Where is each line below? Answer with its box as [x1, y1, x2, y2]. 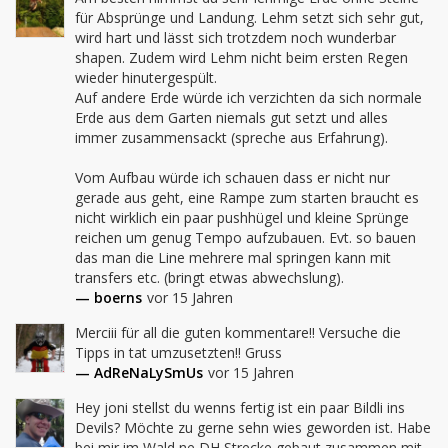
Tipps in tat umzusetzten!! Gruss [75, 343, 282, 362]
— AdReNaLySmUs [75, 363, 203, 382]
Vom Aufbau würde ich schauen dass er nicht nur [75, 168, 390, 187]
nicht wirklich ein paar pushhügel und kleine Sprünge [75, 208, 409, 227]
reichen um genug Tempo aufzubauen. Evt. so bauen [75, 228, 416, 247]
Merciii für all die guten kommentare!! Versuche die [75, 323, 401, 342]
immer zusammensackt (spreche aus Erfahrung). [75, 128, 388, 147]
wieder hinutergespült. [75, 68, 217, 87]
